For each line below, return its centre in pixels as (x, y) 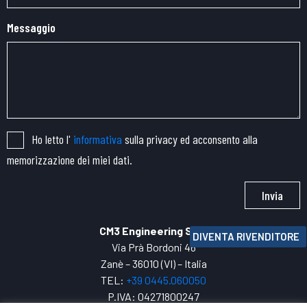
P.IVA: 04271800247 (153, 296)
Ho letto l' (52, 139)
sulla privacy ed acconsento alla (190, 139)
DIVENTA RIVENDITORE (246, 236)
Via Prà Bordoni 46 (153, 247)
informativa (98, 139)
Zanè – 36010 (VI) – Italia (153, 263)
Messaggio (31, 28)
